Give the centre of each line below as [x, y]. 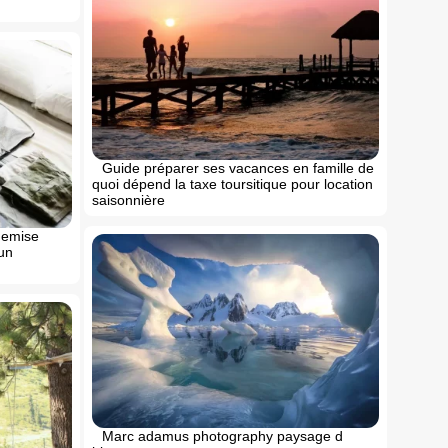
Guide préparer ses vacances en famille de [237, 167]
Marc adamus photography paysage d [222, 435]
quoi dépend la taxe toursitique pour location [232, 183]
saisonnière [128, 199]
